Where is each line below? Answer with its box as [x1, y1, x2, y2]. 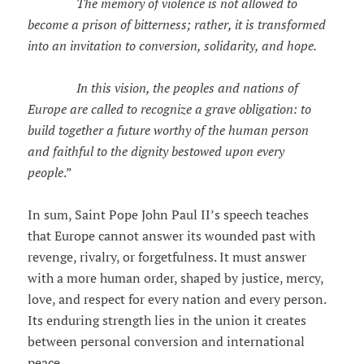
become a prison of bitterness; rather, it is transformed [27, 16, 326, 33]
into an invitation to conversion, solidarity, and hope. [27, 37, 317, 54]
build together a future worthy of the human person [27, 122, 309, 139]
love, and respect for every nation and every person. [27, 291, 326, 308]
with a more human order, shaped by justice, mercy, [27, 270, 323, 287]
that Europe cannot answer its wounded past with [27, 227, 315, 245]
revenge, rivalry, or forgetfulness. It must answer [27, 249, 306, 266]
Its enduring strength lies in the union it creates [27, 312, 306, 329]
